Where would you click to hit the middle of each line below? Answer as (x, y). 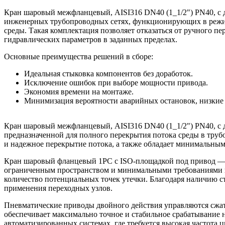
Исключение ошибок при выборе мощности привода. (116, 82)
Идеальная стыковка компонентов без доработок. (108, 73)
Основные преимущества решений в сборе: (79, 56)
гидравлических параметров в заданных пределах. (91, 39)
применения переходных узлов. (59, 188)
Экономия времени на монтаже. (79, 91)
